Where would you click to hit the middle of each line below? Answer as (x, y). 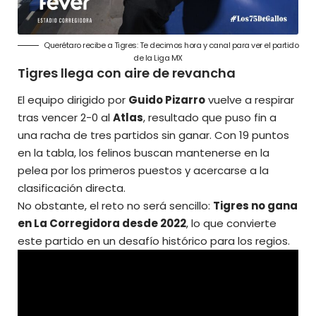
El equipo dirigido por (73, 100)
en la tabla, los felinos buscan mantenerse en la (144, 153)
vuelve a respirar (250, 100)
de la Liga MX (158, 57)
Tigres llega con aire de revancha (127, 73)
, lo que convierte (231, 224)
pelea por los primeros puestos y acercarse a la (143, 171)
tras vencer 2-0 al (65, 118)
